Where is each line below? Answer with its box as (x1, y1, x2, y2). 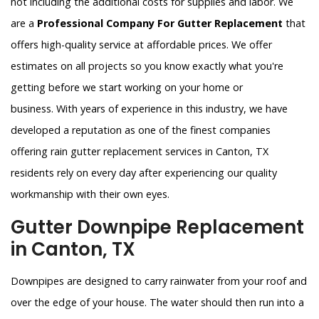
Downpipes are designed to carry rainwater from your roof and (11, 274, 307, 288)
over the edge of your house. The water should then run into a (11, 296, 304, 310)
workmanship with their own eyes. (11, 187, 169, 202)
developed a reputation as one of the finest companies (11, 123, 271, 137)
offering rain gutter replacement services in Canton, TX (11, 145, 268, 159)
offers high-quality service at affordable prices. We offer (11, 38, 272, 52)
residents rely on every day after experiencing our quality (11, 166, 277, 180)
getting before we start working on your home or (11, 80, 243, 95)
